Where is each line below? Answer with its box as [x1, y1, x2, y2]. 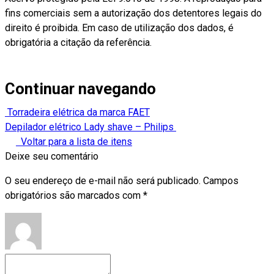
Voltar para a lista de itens [20, 136, 132, 148]
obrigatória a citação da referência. [5, 37, 152, 49]
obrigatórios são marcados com [5, 190, 143, 202]
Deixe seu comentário [5, 150, 98, 163]
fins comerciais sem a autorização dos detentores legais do [5, 7, 262, 20]
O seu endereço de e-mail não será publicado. [5, 175, 201, 187]
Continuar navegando [5, 80, 156, 98]
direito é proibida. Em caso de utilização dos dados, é [5, 22, 234, 34]
